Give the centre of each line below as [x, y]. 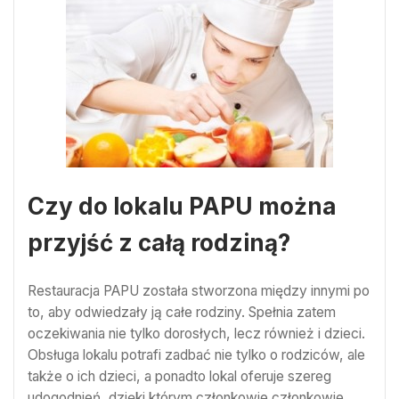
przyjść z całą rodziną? [159, 243]
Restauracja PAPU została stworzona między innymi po [199, 290]
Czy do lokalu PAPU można [182, 207]
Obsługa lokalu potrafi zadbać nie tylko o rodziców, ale [196, 354]
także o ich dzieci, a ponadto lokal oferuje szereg [179, 376]
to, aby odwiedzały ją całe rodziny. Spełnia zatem [182, 312]
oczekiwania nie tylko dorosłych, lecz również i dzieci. [196, 333]
